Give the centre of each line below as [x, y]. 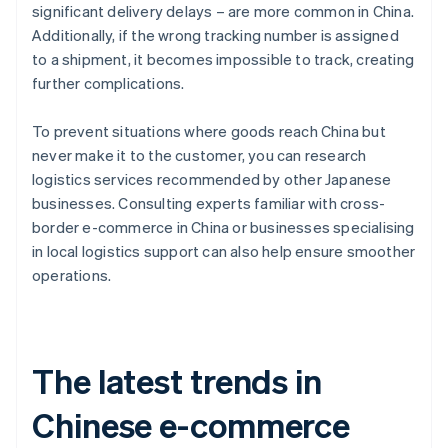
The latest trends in [177, 381]
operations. [72, 275]
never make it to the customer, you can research [199, 155]
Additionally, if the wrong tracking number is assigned [215, 35]
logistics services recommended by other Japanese [212, 179]
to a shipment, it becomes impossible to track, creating [223, 59]
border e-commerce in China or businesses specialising [223, 227]
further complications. [108, 83]
